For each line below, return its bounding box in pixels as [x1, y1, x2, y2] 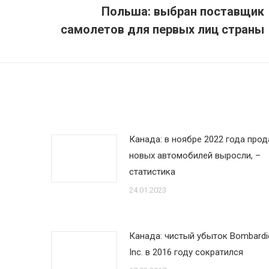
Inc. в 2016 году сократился [128, 247, 243, 258]
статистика [128, 166, 175, 177]
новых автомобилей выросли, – [128, 150, 261, 161]
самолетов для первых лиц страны [61, 22, 264, 37]
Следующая [53, 13, 104, 25]
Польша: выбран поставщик [101, 4, 264, 19]
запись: [53, 29, 84, 41]
